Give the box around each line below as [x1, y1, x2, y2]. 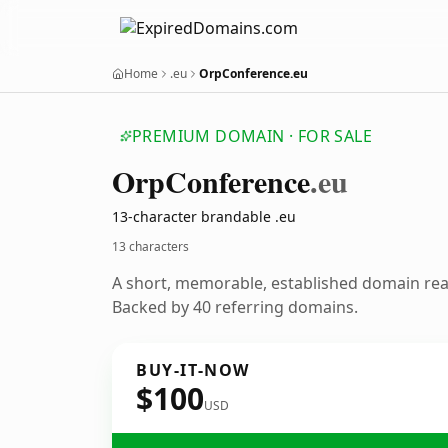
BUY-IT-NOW [136, 359, 250, 381]
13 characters [112, 238, 189, 255]
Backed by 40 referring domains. [112, 296, 358, 318]
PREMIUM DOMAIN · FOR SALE [132, 125, 372, 147]
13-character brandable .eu [112, 207, 296, 226]
